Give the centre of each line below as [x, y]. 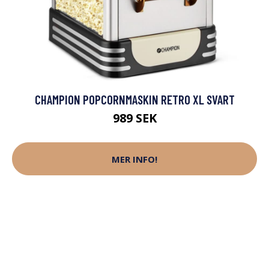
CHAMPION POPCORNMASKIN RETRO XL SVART [134, 100]
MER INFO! [134, 159]
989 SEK [134, 118]
